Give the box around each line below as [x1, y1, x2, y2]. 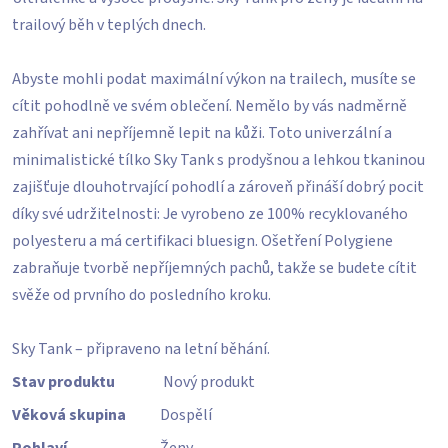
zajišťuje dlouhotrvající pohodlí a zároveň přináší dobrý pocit [12, 176, 424, 198]
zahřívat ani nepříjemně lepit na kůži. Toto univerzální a [12, 122, 392, 144]
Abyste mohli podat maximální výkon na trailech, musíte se [12, 68, 416, 90]
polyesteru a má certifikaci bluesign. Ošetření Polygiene [12, 230, 393, 252]
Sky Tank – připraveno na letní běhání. [12, 338, 270, 360]
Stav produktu [12, 371, 115, 393]
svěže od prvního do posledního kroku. [12, 284, 271, 306]
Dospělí [160, 404, 213, 426]
